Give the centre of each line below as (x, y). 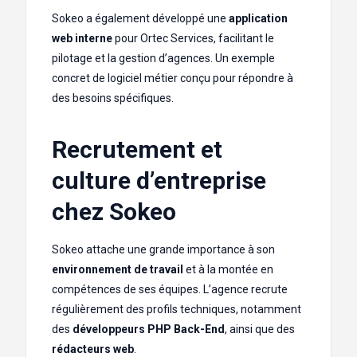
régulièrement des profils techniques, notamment (177, 310)
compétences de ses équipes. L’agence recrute (170, 290)
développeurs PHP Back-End (149, 330)
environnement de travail (118, 270)
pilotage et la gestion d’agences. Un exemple (163, 59)
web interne (82, 39)
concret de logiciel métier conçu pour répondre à (173, 78)
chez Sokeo (114, 212)
